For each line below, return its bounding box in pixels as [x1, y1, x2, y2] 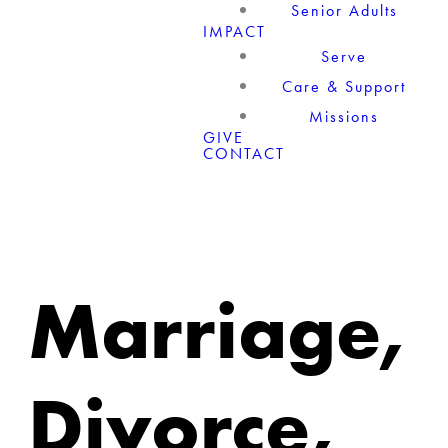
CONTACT [203, 144, 286, 163]
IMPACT [203, 22, 267, 41]
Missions [309, 107, 380, 126]
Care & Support [282, 77, 407, 96]
